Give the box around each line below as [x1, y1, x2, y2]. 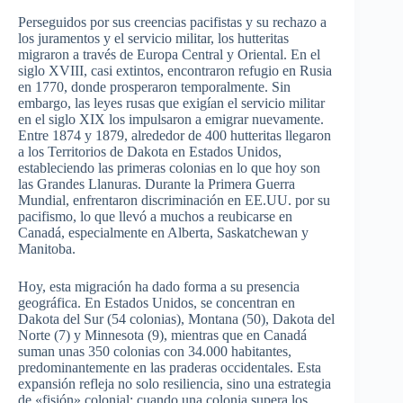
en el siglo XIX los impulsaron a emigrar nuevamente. [18, 112, 324, 128]
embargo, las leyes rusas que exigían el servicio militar [18, 95, 325, 112]
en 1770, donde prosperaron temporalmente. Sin [18, 79, 291, 95]
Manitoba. [18, 241, 76, 257]
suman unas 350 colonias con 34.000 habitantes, [18, 344, 291, 360]
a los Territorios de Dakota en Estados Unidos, [18, 144, 282, 160]
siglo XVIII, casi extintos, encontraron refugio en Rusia [18, 63, 332, 79]
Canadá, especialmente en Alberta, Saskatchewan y [18, 225, 309, 241]
